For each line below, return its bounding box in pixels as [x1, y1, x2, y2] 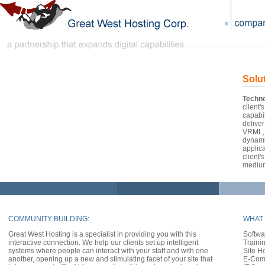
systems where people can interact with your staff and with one [8, 247, 208, 255]
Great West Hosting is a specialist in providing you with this [8, 230, 196, 238]
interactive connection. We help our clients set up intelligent [8, 238, 198, 247]
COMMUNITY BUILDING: [8, 215, 89, 223]
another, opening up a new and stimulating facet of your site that [8, 255, 212, 263]
